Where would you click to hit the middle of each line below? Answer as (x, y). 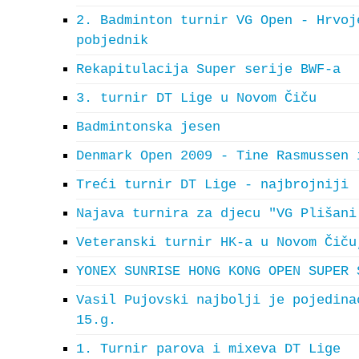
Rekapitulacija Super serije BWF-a (208, 69)
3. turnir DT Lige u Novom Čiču (196, 98)
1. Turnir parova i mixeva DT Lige (208, 349)
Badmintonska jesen (148, 127)
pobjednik (112, 40)
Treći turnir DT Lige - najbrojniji (212, 185)
